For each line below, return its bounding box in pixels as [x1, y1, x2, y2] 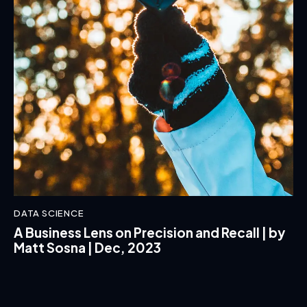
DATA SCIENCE [14, 208, 84, 219]
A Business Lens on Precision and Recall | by [14, 223, 285, 241]
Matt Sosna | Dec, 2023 [14, 238, 161, 256]
